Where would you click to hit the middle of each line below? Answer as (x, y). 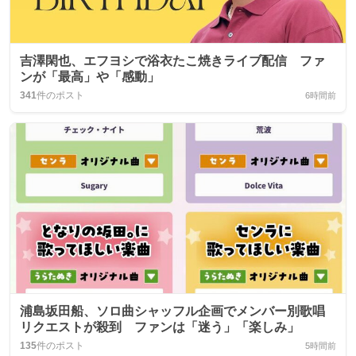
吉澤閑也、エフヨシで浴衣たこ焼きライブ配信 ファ (172, 61)
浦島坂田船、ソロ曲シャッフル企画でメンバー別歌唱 (172, 311)
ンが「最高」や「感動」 (90, 77)
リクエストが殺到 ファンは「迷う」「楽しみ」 (160, 327)
